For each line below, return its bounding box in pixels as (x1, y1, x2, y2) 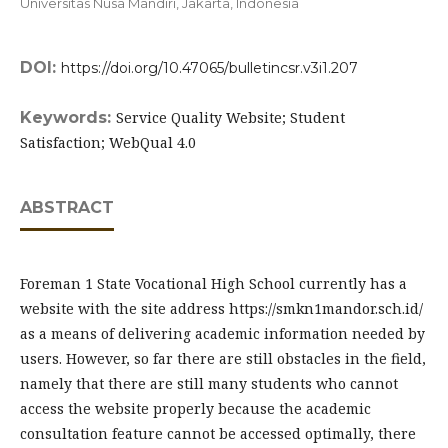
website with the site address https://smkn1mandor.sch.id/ (20, 299, 423, 318)
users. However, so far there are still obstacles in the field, (20, 349, 426, 368)
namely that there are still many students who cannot (20, 374, 398, 393)
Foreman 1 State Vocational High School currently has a (20, 274, 407, 293)
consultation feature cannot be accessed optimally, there (20, 424, 416, 443)
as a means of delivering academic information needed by (20, 324, 425, 343)
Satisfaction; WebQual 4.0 (20, 133, 196, 152)
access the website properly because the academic (20, 399, 371, 418)
